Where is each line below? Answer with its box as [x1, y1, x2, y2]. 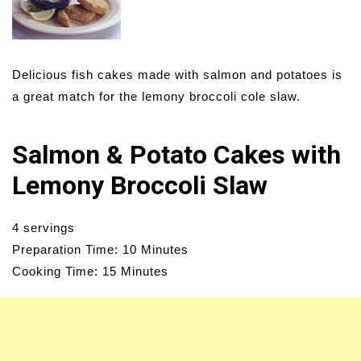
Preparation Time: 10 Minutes [12, 242, 189, 256]
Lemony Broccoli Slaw [12, 169, 268, 201]
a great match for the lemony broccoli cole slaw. [12, 89, 301, 103]
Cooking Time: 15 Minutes [12, 263, 168, 278]
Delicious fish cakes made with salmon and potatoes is [12, 67, 342, 81]
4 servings [12, 220, 75, 234]
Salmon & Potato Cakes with [12, 139, 341, 170]
